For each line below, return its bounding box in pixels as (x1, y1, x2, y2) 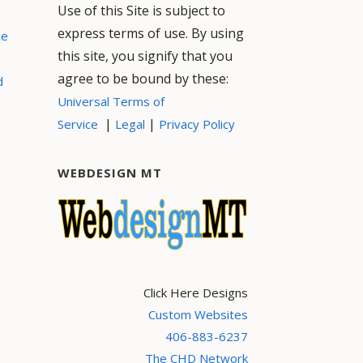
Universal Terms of (58, 92, 164, 109)
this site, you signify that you (58, 46, 233, 65)
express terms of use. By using (58, 23, 244, 42)
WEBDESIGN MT (58, 164, 162, 181)
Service (58, 115, 98, 132)
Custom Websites (148, 306, 248, 323)
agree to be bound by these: (58, 69, 228, 88)
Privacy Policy (159, 115, 235, 132)
